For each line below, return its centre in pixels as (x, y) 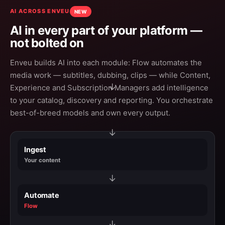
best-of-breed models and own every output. (90, 113)
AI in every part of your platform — (106, 30)
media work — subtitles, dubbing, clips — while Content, (110, 75)
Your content (42, 160)
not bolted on (47, 43)
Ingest (35, 149)
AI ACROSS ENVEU (40, 11)
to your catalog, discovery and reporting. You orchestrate (111, 100)
